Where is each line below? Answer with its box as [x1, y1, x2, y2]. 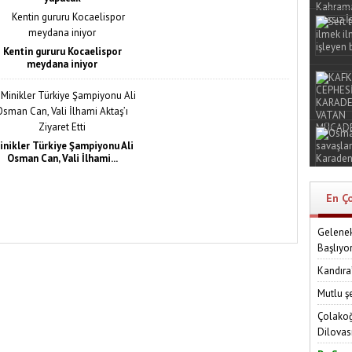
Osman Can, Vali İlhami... [6, 152, 118, 166]
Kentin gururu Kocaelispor [2, 45, 122, 59]
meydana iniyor [27, 57, 97, 71]
